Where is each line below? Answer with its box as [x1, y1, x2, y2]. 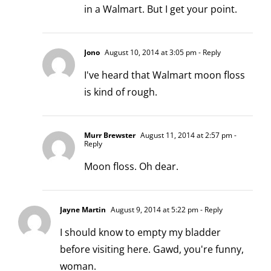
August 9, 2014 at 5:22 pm [109, 204, 198, 215]
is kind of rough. [84, 85, 157, 99]
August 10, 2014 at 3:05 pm [103, 47, 197, 57]
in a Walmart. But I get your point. [84, 2, 237, 16]
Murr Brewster [84, 129, 135, 140]
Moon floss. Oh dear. [84, 159, 178, 173]
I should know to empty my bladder [60, 225, 221, 239]
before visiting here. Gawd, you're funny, [60, 242, 244, 256]
